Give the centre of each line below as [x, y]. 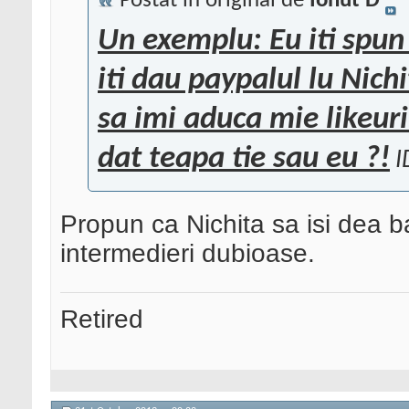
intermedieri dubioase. [188, 254]
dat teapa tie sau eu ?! [244, 160]
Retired [102, 320]
